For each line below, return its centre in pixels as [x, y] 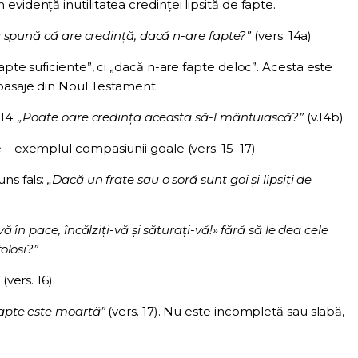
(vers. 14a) [282, 36]
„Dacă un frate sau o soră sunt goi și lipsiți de [180, 180]
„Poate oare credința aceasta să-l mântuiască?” [161, 117]
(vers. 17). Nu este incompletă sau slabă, [225, 312]
